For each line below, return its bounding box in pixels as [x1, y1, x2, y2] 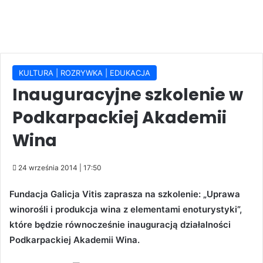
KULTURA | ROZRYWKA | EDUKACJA [19, 68, 150, 77]
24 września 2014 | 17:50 [18, 163, 102, 172]
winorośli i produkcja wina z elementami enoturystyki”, [9, 204, 242, 215]
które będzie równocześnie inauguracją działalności [9, 219, 231, 230]
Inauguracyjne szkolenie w [12, 83, 243, 106]
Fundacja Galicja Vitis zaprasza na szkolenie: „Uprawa [9, 188, 240, 200]
